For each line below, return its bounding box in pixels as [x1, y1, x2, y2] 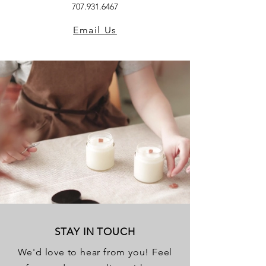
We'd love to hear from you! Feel [17, 246, 173, 258]
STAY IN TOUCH [55, 226, 135, 237]
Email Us [73, 24, 117, 36]
